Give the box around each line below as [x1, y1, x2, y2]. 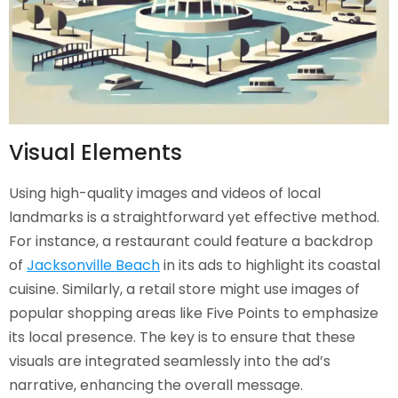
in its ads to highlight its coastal [160, 255, 380, 275]
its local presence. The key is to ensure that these [9, 327, 355, 347]
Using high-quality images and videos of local [9, 183, 321, 203]
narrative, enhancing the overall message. [9, 375, 303, 395]
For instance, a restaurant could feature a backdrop [9, 231, 373, 251]
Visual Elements [9, 138, 182, 167]
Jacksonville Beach [27, 255, 160, 275]
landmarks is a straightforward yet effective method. [9, 207, 379, 227]
